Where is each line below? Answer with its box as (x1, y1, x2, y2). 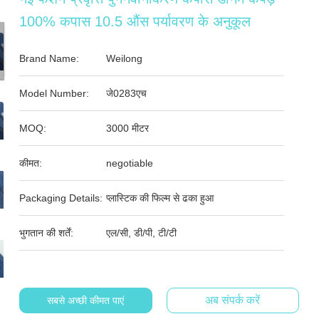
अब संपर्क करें (205, 294, 261, 306)
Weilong (106, 53, 143, 64)
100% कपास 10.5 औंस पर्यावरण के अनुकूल (19, 14, 251, 29)
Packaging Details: (19, 192, 103, 204)
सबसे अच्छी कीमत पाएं (47, 295, 125, 306)
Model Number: (19, 88, 90, 99)
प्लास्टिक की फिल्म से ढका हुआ (106, 192, 214, 204)
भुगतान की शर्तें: (19, 227, 74, 239)
